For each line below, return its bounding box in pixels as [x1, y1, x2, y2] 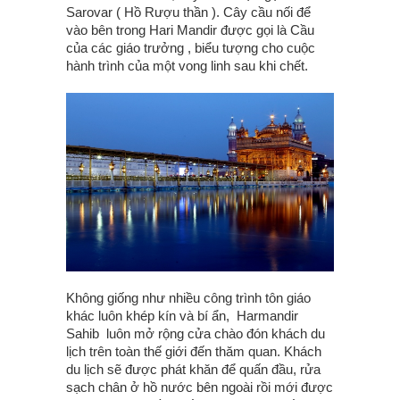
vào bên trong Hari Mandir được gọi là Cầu [66, 22, 314, 37]
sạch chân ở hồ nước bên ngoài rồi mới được [66, 379, 333, 395]
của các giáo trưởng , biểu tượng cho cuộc [66, 40, 315, 55]
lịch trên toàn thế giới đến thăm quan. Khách [66, 343, 321, 359]
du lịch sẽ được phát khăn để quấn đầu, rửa [66, 361, 321, 377]
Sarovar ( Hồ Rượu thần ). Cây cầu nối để [66, 4, 311, 20]
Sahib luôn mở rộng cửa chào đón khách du [66, 325, 325, 341]
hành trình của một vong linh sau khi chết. [66, 58, 308, 73]
